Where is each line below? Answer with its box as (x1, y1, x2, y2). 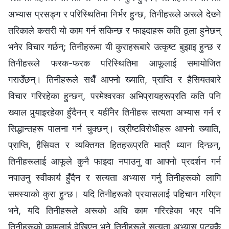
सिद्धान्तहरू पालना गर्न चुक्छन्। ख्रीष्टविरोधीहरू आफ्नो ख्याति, (8, 123, 221, 134)
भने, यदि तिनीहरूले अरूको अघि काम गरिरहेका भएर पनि (8, 205, 221, 216)
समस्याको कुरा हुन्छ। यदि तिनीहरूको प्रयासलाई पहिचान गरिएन (8, 189, 221, 200)
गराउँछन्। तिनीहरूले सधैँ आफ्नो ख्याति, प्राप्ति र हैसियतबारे (8, 74, 221, 85)
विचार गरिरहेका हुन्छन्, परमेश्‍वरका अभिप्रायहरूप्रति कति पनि (8, 90, 221, 102)
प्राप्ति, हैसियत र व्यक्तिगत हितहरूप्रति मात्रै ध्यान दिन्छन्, (8, 140, 221, 151)
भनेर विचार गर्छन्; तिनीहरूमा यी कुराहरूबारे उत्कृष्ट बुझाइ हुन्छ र (8, 41, 221, 53)
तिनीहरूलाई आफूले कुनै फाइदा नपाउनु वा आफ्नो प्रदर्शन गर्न (8, 156, 221, 167)
